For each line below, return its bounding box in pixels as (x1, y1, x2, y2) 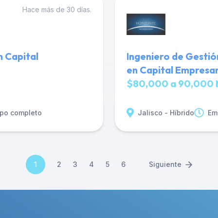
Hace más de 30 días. (22, 5, 91, 14)
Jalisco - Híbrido (138, 109, 194, 117)
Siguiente (149, 160, 182, 168)
